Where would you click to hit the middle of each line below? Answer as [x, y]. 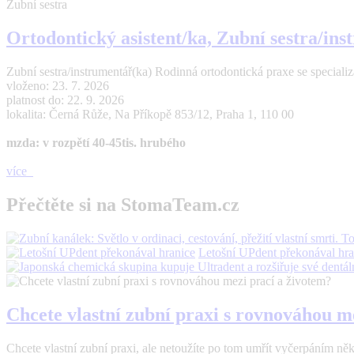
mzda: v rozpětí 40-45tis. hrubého [96, 143]
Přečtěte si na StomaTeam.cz [123, 204]
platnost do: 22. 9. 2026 [65, 100]
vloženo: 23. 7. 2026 [58, 86]
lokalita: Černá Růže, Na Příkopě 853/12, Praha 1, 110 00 [150, 115]
